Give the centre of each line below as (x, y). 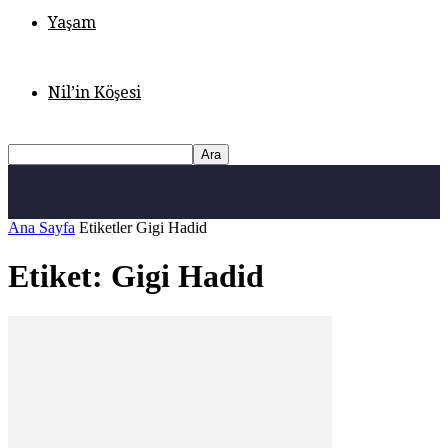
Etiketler (105, 227)
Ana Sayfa (41, 227)
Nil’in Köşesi (94, 92)
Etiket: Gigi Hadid (136, 276)
